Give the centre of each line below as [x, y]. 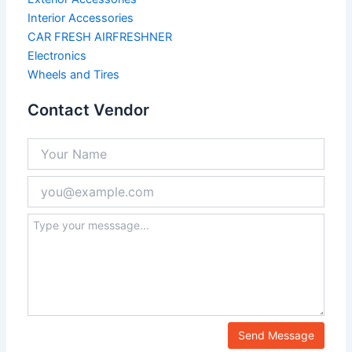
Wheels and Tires [73, 75]
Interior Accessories [80, 18]
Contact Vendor [88, 110]
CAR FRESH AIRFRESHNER [99, 37]
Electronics [57, 56]
